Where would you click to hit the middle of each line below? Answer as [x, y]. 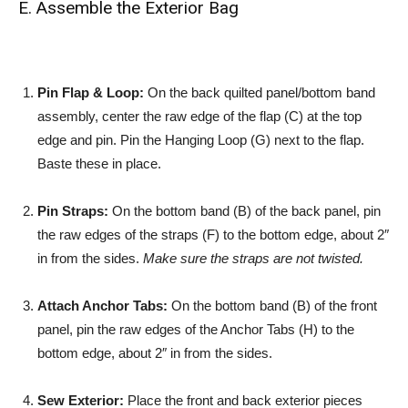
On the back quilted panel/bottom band [260, 92]
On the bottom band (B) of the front [272, 306]
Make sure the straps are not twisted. [253, 258]
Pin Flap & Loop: [91, 92]
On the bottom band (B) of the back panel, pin [245, 211]
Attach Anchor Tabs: [102, 306]
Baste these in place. [99, 163]
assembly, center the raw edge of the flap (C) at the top [199, 116]
